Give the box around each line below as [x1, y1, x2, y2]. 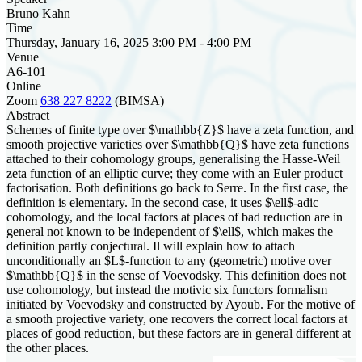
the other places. [6, 340, 89, 355]
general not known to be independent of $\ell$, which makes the [6, 224, 333, 238]
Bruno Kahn [6, 6, 70, 20]
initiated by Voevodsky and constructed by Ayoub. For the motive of [6, 297, 355, 311]
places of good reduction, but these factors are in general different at [6, 326, 351, 340]
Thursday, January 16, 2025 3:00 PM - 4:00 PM [6, 35, 251, 49]
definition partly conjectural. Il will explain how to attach [6, 238, 295, 253]
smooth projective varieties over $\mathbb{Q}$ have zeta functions [6, 137, 349, 151]
